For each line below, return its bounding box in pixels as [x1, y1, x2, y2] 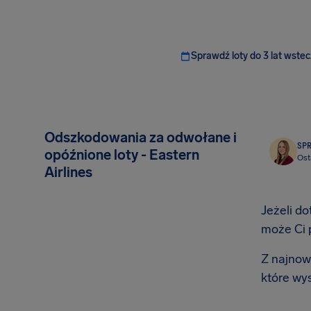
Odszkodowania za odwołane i [44, 129, 237, 146]
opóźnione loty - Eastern [44, 146, 199, 163]
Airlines [44, 164, 92, 180]
